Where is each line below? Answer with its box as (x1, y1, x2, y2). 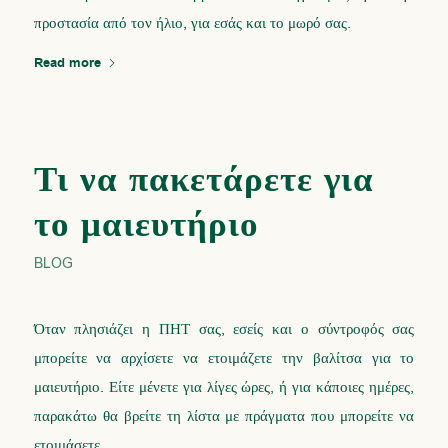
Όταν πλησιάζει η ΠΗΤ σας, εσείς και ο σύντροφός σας (33, 319, 415, 340)
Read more (33, 53, 101, 72)
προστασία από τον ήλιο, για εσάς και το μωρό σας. (33, 12, 351, 33)
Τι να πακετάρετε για (33, 155, 374, 205)
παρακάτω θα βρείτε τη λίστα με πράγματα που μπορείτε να (33, 406, 415, 427)
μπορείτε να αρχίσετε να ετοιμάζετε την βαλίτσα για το (33, 348, 415, 369)
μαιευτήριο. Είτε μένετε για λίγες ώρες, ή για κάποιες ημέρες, (33, 377, 415, 398)
